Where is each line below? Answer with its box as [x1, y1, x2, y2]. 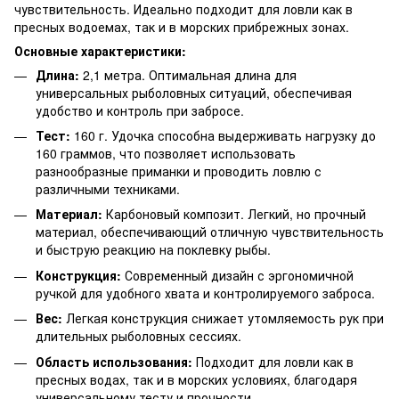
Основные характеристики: [14, 41, 186, 60]
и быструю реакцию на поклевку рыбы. [36, 240, 271, 259]
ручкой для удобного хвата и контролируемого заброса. [36, 283, 375, 302]
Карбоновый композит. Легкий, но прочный [102, 205, 366, 224]
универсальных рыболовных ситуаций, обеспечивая [36, 83, 352, 102]
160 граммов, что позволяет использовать [36, 143, 296, 162]
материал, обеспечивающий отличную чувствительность [36, 223, 384, 241]
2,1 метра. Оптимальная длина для [79, 65, 297, 84]
